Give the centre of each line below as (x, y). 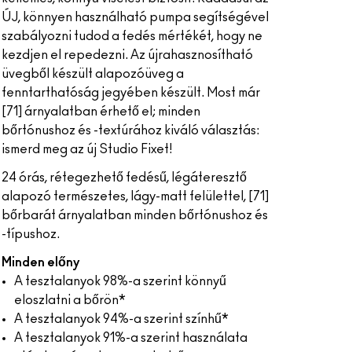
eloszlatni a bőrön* (70, 300)
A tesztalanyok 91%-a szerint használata (130, 338)
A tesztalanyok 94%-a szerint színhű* (121, 319)
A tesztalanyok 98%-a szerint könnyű (120, 281)
